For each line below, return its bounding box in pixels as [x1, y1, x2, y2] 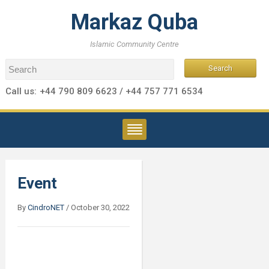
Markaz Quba [70, 10, 198, 35]
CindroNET [27, 203, 64, 212]
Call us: [5, 86, 37, 97]
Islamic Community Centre [89, 40, 179, 49]
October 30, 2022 [70, 203, 130, 212]
